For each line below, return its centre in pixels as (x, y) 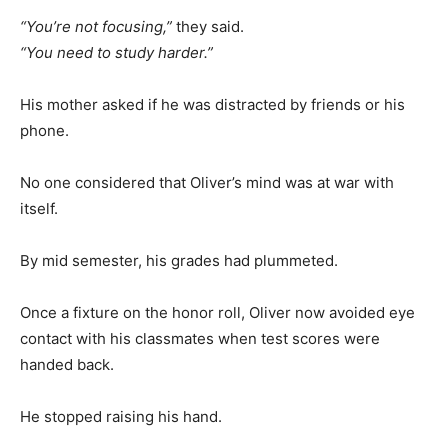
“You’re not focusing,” (96, 26)
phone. (44, 130)
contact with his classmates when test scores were (200, 338)
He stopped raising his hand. (121, 416)
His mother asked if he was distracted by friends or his (212, 104)
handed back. (67, 364)
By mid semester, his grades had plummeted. (179, 260)
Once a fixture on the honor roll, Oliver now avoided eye (217, 312)
